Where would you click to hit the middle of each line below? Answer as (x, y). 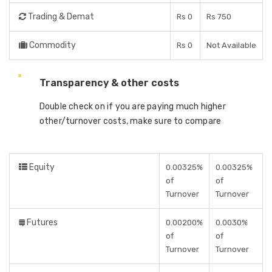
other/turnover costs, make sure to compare (130, 121)
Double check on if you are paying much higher (132, 107)
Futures (41, 223)
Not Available (231, 45)
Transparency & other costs (109, 83)
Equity (41, 167)
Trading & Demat (60, 17)
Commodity (52, 45)
